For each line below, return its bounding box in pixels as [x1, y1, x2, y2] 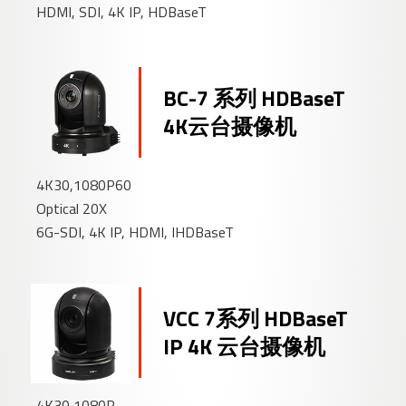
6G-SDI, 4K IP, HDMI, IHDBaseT [36, 221, 235, 244]
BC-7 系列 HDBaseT [163, 82, 346, 115]
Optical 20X [36, 198, 108, 220]
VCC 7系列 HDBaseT [163, 302, 349, 335]
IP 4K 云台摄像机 [163, 330, 326, 363]
